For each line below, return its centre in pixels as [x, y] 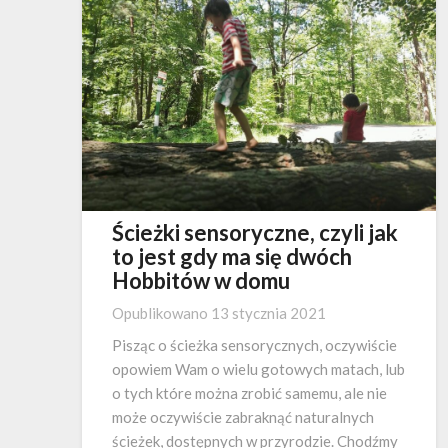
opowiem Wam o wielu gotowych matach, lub [258, 369]
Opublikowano [161, 313]
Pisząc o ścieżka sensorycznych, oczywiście [254, 345]
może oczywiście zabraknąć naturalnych [243, 417]
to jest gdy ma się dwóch [232, 257]
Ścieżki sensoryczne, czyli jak [255, 233]
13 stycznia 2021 [268, 313]
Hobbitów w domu [201, 281]
